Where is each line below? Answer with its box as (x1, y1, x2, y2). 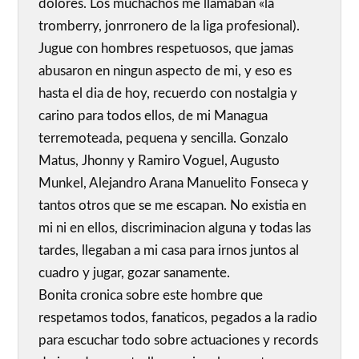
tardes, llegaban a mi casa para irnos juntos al (38, 244, 300, 258)
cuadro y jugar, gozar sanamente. (38, 266, 231, 280)
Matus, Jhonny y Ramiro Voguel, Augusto (38, 154, 280, 168)
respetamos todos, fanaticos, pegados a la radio (38, 311, 318, 325)
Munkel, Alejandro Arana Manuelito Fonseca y (38, 176, 309, 191)
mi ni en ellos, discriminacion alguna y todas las (38, 221, 312, 236)
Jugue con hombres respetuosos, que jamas (38, 42, 294, 56)
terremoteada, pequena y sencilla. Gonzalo (38, 131, 289, 146)
